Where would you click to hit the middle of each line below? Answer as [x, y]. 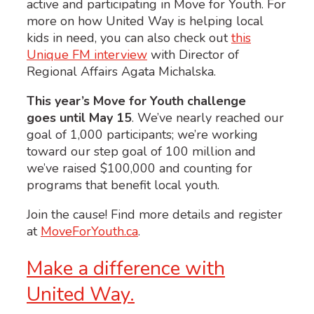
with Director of [193, 54]
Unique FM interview [87, 54]
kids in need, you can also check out [129, 37]
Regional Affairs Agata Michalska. [121, 71]
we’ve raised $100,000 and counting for [139, 168]
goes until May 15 [79, 117]
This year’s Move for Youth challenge [136, 101]
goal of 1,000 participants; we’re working [142, 134]
